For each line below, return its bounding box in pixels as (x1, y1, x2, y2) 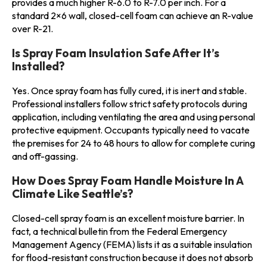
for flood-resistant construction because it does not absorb (12, 251, 253, 263)
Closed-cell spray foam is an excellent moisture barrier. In (12, 212, 244, 224)
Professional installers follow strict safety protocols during (12, 97, 247, 110)
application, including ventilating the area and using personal (12, 110, 255, 123)
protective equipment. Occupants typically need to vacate (12, 123, 250, 136)
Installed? (12, 58, 65, 73)
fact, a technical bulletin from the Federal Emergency (12, 225, 227, 237)
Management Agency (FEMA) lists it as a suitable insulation (12, 238, 252, 250)
